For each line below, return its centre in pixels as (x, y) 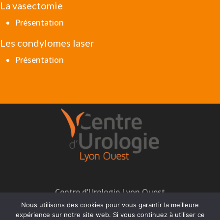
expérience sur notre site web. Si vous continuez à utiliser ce (110, 215)
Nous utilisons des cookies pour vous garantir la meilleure (110, 205)
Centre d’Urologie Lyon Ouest (110, 192)
